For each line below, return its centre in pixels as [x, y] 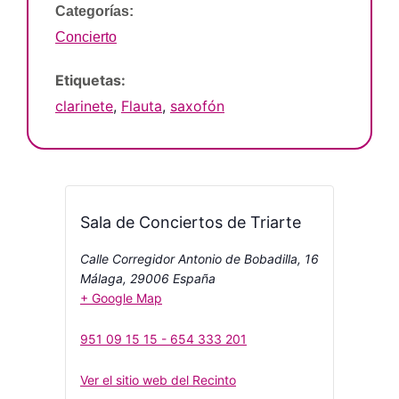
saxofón [197, 106]
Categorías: [94, 11]
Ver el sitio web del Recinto [158, 379]
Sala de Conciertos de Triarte [191, 222]
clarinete [84, 106]
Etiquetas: [90, 80]
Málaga [102, 278]
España [194, 278]
